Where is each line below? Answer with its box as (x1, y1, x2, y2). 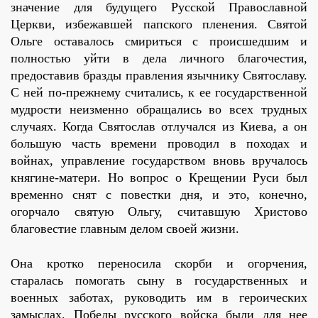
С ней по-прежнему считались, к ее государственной (11, 85, 307, 100)
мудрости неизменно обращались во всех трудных (11, 102, 307, 117)
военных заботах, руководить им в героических (11, 290, 307, 305)
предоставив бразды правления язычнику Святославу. (11, 68, 307, 83)
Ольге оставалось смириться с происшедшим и (11, 34, 307, 49)
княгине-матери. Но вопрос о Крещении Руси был (11, 170, 307, 185)
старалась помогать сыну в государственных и (11, 273, 307, 288)
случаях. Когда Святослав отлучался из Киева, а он (11, 119, 307, 134)
